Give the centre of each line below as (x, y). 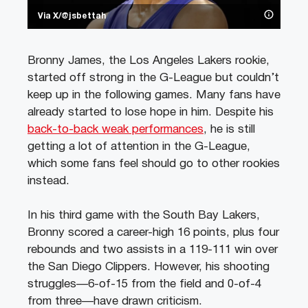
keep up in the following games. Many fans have (154, 95)
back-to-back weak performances (115, 129)
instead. (48, 181)
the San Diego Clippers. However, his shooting (148, 267)
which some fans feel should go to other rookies (154, 164)
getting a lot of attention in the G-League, (139, 146)
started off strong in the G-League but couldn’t (153, 78)
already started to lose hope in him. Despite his (151, 112)
